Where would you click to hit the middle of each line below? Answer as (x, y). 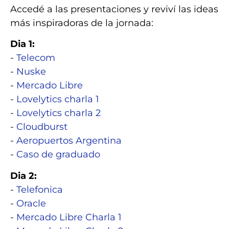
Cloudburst (42, 127)
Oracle (31, 203)
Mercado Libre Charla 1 (70, 217)
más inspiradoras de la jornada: (82, 23)
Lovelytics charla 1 (58, 99)
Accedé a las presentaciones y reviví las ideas (114, 9)
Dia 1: (22, 44)
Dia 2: (24, 176)
